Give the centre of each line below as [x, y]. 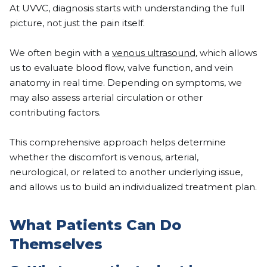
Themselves [56, 244]
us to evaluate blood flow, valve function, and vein [121, 68]
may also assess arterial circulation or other [106, 98]
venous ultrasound [154, 53]
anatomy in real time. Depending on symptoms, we [126, 83]
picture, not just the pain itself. [77, 23]
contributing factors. [55, 113]
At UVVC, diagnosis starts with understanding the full [127, 8]
